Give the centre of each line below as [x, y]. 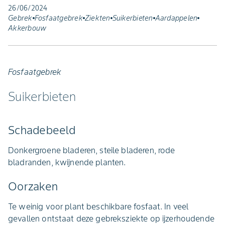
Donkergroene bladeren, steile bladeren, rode [92, 150]
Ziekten [97, 18]
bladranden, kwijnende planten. [67, 162]
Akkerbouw [27, 28]
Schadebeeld [42, 130]
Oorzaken [33, 186]
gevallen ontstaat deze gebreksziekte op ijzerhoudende [111, 218]
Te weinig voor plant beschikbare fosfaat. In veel [98, 206]
